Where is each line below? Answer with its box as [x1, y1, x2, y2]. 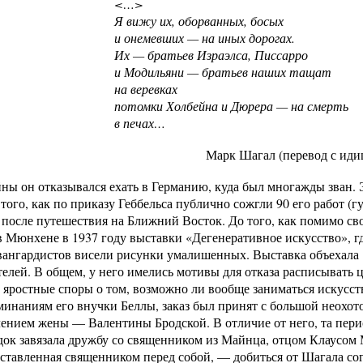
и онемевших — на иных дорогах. [114, 29, 295, 46]
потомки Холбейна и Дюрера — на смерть [114, 97, 348, 114]
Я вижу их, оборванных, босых [114, 12, 284, 29]
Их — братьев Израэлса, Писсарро [114, 46, 308, 63]
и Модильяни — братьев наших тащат [114, 63, 331, 80]
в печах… [114, 114, 165, 131]
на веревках [114, 80, 177, 97]
